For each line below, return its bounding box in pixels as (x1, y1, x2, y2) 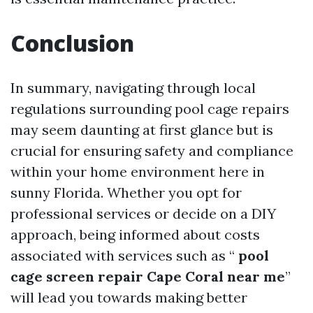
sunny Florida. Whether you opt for (10, 184, 242, 201)
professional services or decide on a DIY (10, 205, 276, 222)
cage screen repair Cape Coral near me (10, 268, 285, 285)
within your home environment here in (10, 163, 265, 180)
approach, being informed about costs (10, 226, 260, 243)
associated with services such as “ (10, 247, 235, 264)
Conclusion (10, 28, 134, 58)
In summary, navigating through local (10, 79, 256, 96)
